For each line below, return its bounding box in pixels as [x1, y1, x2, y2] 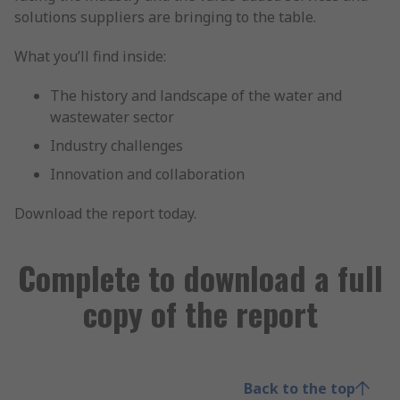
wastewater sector [50, 107, 174, 127]
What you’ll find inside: [14, 46, 166, 66]
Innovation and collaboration [50, 164, 245, 184]
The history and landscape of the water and [50, 86, 342, 105]
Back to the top [244, 379, 355, 398]
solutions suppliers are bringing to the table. [14, 7, 316, 27]
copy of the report [82, 289, 318, 337]
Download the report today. [14, 204, 196, 223]
